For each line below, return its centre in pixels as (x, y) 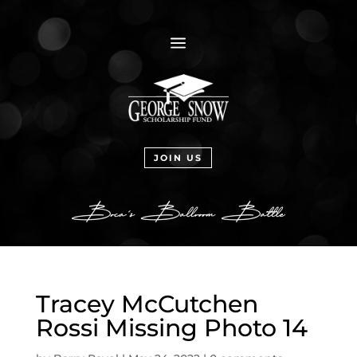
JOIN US (178, 158)
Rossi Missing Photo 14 (171, 328)
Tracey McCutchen (147, 304)
